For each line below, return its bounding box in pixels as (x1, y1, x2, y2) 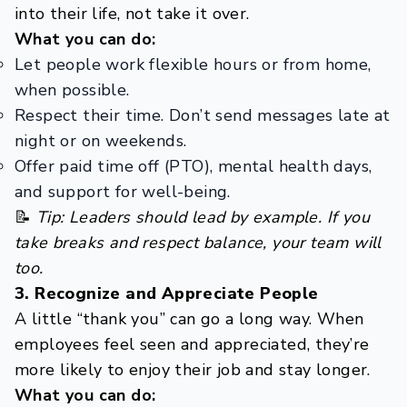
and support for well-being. (15, 181, 231, 203)
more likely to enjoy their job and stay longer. (15, 359, 371, 381)
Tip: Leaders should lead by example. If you (35, 206, 371, 228)
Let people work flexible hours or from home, (15, 54, 372, 75)
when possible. (15, 79, 130, 101)
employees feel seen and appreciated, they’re (15, 333, 370, 355)
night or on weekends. (15, 130, 187, 152)
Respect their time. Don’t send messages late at (15, 104, 391, 126)
